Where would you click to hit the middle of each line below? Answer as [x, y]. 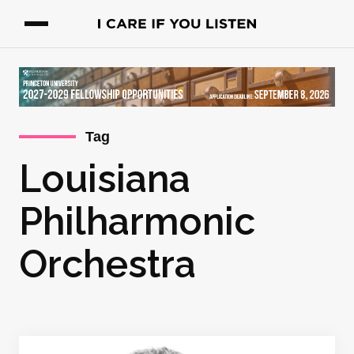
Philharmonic [137, 221]
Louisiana [105, 179]
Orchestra [107, 264]
